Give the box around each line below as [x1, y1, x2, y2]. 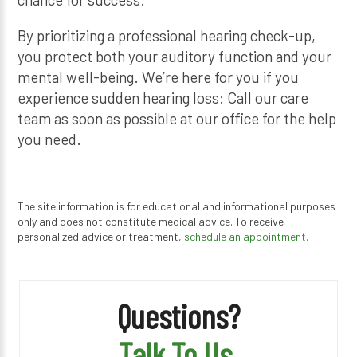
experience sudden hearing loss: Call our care [18, 88, 309, 107]
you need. [18, 129, 82, 148]
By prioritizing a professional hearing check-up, [18, 25, 316, 45]
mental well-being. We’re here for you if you [18, 67, 300, 86]
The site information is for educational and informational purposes [18, 198, 336, 213]
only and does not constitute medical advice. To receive [18, 214, 284, 228]
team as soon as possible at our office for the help [18, 108, 337, 127]
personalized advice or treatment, [18, 229, 185, 243]
